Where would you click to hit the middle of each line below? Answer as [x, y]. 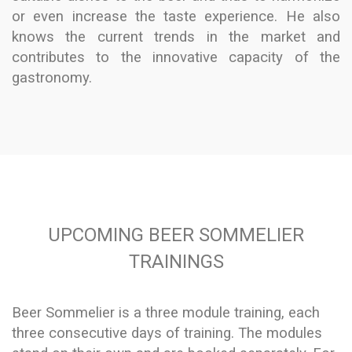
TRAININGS [176, 262]
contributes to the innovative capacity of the [176, 57]
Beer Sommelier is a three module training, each [166, 313]
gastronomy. [52, 78]
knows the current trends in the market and [176, 37]
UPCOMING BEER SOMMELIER [176, 235]
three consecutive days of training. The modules [167, 333]
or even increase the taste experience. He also [176, 16]
